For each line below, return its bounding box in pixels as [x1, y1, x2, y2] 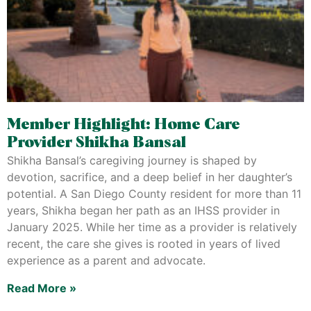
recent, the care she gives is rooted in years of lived [7, 237, 280, 251]
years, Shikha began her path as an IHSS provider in [7, 203, 280, 217]
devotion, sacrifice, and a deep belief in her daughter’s [7, 170, 292, 184]
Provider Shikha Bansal [7, 135, 186, 151]
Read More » [7, 281, 76, 295]
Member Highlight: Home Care [7, 117, 240, 133]
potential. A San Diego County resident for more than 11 [7, 187, 301, 201]
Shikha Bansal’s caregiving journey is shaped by [7, 153, 257, 167]
